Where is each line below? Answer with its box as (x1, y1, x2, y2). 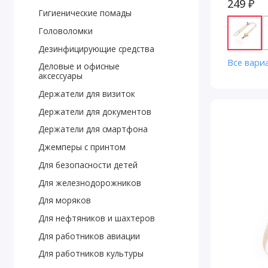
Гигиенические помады (38, 7, 132, 19)
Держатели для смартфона (38, 123, 148, 135)
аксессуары (38, 70, 83, 82)
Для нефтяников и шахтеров (38, 212, 155, 224)
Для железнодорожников (38, 176, 141, 188)
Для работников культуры (38, 248, 144, 260)
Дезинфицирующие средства (38, 42, 154, 54)
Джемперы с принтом (38, 141, 126, 153)
